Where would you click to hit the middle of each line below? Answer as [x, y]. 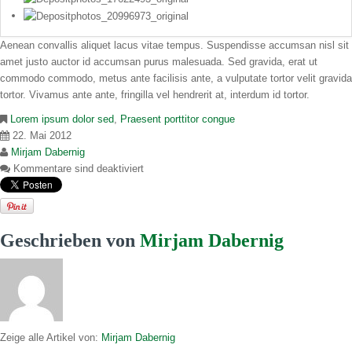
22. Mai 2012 [42, 136]
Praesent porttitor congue [178, 119]
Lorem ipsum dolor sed [62, 119]
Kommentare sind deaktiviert [79, 169]
